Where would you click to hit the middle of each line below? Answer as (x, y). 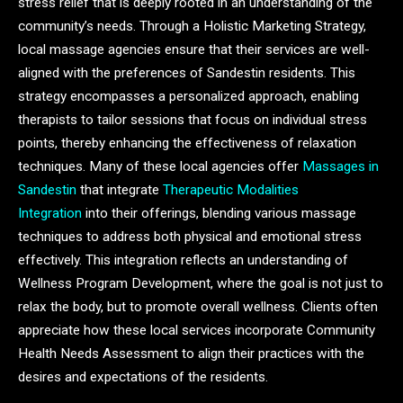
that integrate (120, 190)
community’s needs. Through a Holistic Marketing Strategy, (192, 27)
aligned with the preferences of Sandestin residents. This (187, 73)
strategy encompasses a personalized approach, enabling (188, 97)
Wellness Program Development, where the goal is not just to (201, 284)
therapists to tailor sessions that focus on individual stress (193, 120)
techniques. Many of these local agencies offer (160, 167)
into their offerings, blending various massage (219, 214)
